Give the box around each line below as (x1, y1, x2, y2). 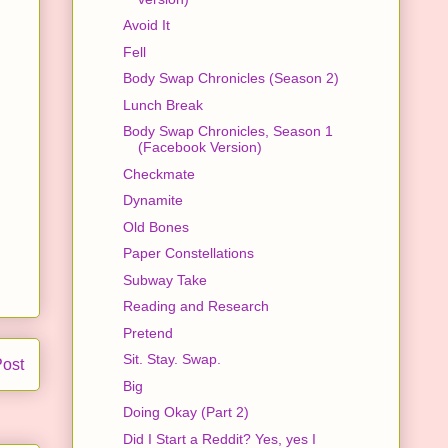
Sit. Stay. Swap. (122, 351, 221, 368)
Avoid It (122, 17, 170, 34)
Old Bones (122, 218, 189, 235)
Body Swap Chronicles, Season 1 (122, 123, 333, 140)
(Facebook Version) (137, 139, 262, 156)
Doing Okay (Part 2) (122, 404, 249, 421)
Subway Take (122, 271, 207, 288)
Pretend (122, 324, 173, 341)
